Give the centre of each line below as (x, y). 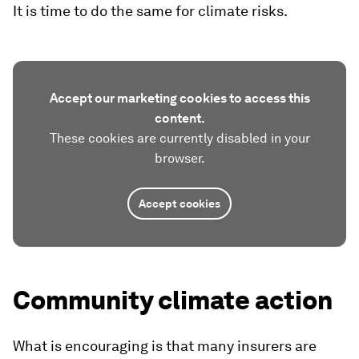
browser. (179, 158)
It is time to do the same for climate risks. (150, 11)
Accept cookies (179, 204)
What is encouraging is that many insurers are (165, 346)
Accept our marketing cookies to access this (179, 98)
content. (179, 118)
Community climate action (173, 300)
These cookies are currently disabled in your (179, 138)
